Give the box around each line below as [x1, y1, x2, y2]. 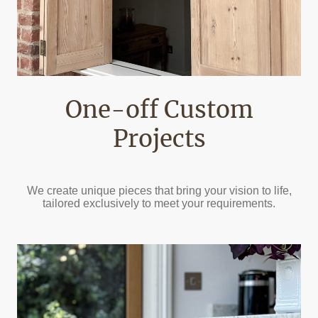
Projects [112, 124, 206, 154]
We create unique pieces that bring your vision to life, [26, 184, 292, 197]
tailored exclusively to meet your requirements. [43, 197, 275, 209]
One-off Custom [65, 95, 253, 125]
